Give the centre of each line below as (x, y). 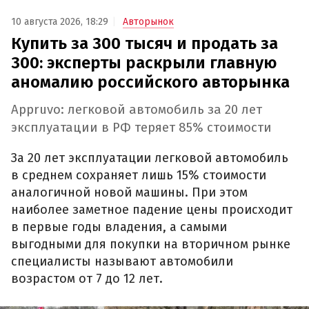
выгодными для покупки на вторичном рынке (151, 244)
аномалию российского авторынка (150, 82)
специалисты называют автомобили (122, 261)
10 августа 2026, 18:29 (60, 21)
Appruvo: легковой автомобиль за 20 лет (137, 110)
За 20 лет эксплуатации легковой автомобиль (150, 158)
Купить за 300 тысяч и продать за (144, 43)
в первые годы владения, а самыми (119, 227)
